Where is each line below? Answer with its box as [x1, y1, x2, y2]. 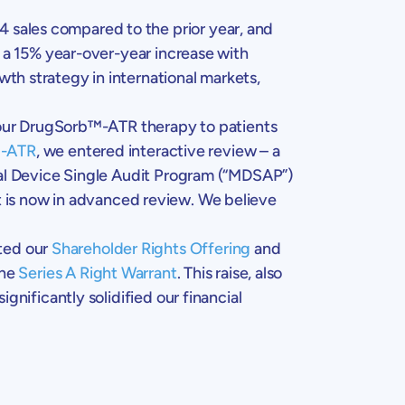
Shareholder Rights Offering [52, 238, 251, 259]
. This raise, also [176, 262, 283, 283]
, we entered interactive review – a [35, 140, 280, 161]
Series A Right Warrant [18, 262, 177, 283]
